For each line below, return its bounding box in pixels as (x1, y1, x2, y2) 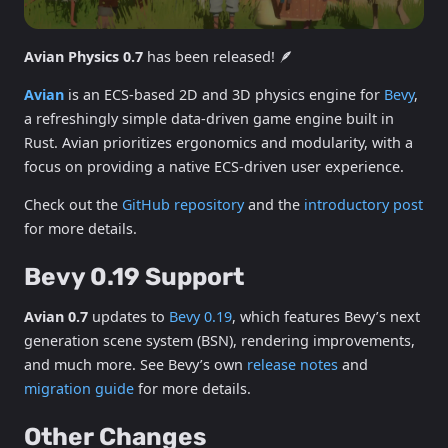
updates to (88, 307, 169, 327)
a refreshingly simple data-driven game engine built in (24, 109, 394, 129)
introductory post (304, 195, 423, 215)
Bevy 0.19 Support (24, 261, 244, 291)
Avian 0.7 (24, 307, 88, 327)
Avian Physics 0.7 (24, 46, 143, 66)
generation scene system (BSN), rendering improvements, (24, 331, 415, 351)
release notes (247, 355, 338, 375)
